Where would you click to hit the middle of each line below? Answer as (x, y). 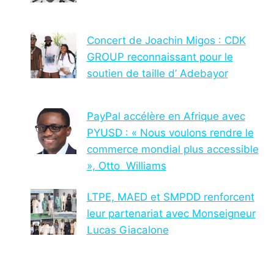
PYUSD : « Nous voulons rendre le (170, 133)
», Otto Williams (126, 166)
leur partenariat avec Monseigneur (171, 214)
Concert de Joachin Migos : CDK (166, 41)
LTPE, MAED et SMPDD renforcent (170, 197)
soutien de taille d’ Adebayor (157, 74)
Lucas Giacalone (128, 230)
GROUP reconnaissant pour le (160, 57)
